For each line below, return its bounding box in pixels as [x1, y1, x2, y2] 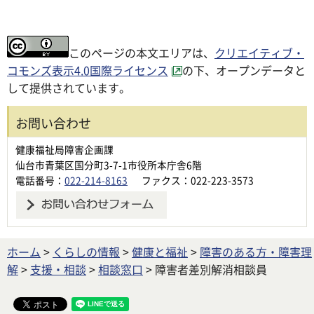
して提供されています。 [7, 78, 130, 96]
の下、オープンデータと [182, 61, 306, 78]
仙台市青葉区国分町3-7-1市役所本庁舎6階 [15, 157, 202, 172]
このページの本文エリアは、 [69, 43, 214, 61]
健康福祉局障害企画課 [15, 142, 114, 156]
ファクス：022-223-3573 [142, 172, 254, 187]
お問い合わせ [15, 113, 91, 132]
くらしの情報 [53, 243, 120, 260]
